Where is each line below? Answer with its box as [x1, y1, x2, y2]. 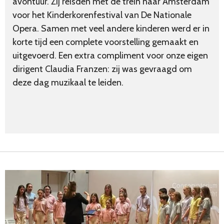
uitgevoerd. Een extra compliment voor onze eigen [12, 49, 208, 61]
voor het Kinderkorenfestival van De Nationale [12, 9, 191, 20]
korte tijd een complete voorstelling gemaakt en [12, 36, 198, 47]
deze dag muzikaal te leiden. [12, 76, 123, 88]
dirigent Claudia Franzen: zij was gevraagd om [12, 63, 192, 74]
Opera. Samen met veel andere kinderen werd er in [12, 22, 209, 34]
